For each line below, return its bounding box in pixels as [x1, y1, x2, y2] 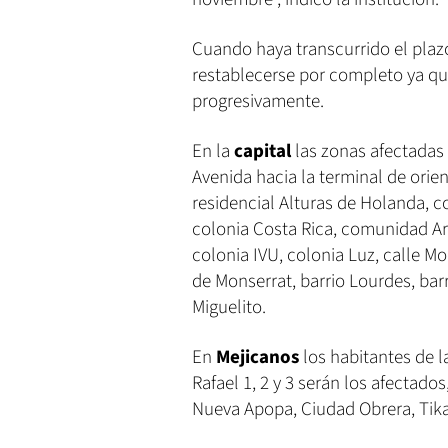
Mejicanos [216, 344, 303, 371]
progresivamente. [192, 88, 324, 115]
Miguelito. [192, 294, 266, 321]
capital [234, 138, 291, 165]
